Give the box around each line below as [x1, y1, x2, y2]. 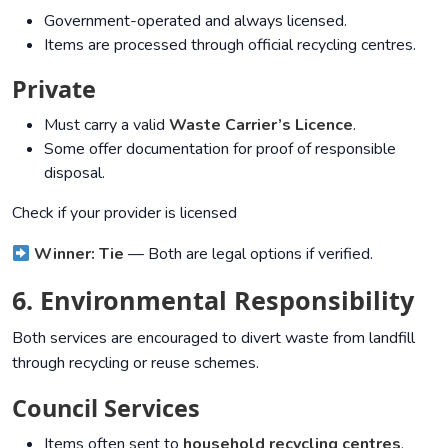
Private [12, 72, 96, 105]
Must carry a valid [44, 113, 169, 136]
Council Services [12, 391, 200, 424]
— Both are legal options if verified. [124, 242, 374, 265]
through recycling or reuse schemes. [12, 351, 259, 374]
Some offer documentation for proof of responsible [44, 137, 396, 160]
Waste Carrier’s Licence [169, 113, 353, 136]
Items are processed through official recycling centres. [44, 33, 416, 56]
